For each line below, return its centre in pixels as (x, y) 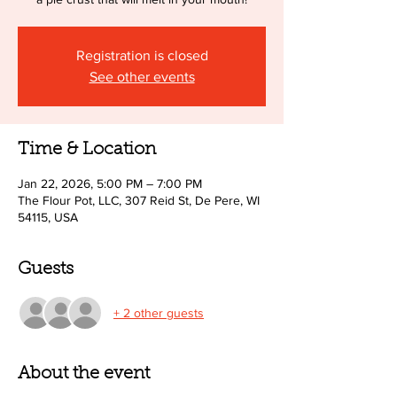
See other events (142, 77)
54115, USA (48, 217)
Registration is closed (142, 55)
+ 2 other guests (159, 312)
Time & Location (87, 150)
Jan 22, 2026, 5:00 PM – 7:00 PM (110, 183)
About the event (84, 374)
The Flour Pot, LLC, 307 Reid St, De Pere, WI (139, 200)
